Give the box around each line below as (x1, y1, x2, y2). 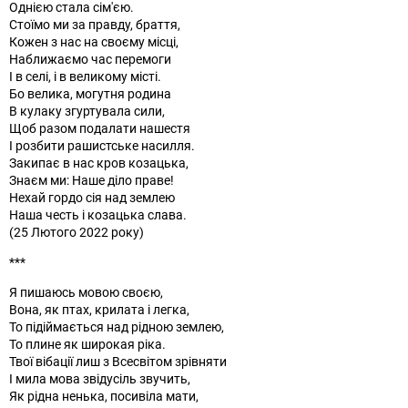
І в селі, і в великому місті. (9, 66, 161, 85)
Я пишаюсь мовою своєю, (9, 282, 163, 301)
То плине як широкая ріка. (9, 334, 166, 352)
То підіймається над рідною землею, (9, 317, 224, 335)
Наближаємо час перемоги (9, 49, 171, 67)
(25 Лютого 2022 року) (9, 222, 144, 240)
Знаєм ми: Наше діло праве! (9, 170, 174, 189)
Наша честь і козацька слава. (9, 205, 187, 223)
